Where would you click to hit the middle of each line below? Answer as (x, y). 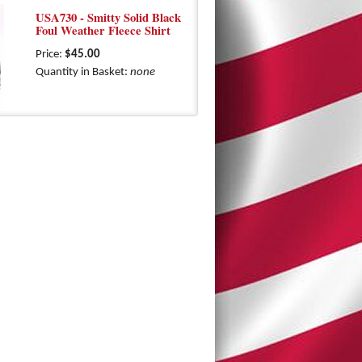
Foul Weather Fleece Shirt (103, 30)
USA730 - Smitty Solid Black (108, 17)
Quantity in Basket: (83, 72)
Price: (50, 55)
